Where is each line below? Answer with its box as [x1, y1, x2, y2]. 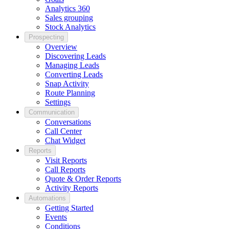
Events [45, 213, 67, 222]
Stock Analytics [45, 22, 96, 32]
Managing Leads [45, 61, 99, 70]
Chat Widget [45, 136, 85, 145]
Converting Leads [45, 70, 103, 79]
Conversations [45, 118, 91, 127]
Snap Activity [45, 79, 89, 88]
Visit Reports [45, 156, 87, 165]
